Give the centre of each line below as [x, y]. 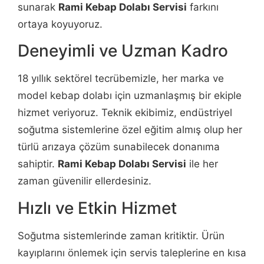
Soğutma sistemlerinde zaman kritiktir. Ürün [121, 235]
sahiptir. [38, 164]
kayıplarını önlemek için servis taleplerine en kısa [132, 253]
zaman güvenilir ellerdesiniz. [85, 181]
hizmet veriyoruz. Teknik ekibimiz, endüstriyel [125, 113]
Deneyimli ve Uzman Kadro [123, 51]
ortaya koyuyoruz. [60, 24]
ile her [202, 164]
